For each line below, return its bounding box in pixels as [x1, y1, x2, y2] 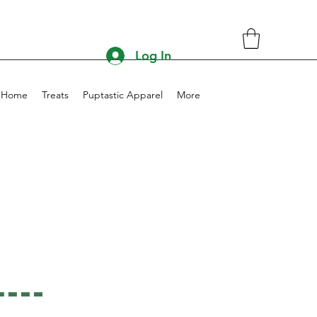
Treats [42, 88, 69, 101]
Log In [134, 47, 171, 64]
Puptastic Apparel [83, 88, 163, 101]
